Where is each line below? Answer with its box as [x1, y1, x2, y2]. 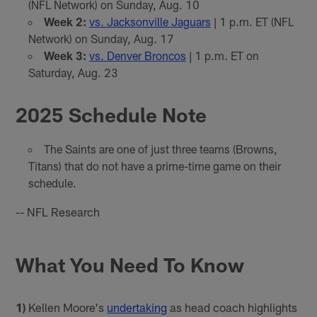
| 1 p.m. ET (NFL [210, 14, 294, 28]
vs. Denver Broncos [88, 48, 186, 62]
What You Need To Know [16, 253, 245, 277]
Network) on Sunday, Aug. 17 [28, 31, 174, 45]
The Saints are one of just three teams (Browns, [43, 142, 277, 156]
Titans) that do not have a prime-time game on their [28, 158, 281, 173]
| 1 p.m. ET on [185, 48, 259, 62]
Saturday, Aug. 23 [28, 65, 118, 79]
